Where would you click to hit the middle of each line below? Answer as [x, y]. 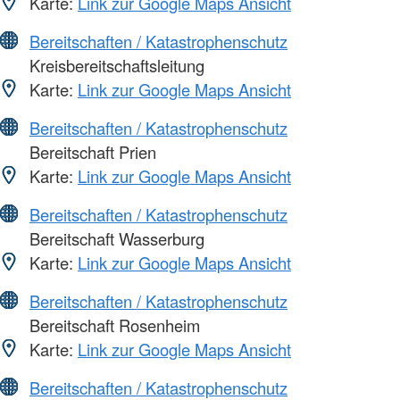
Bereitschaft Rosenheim [112, 325]
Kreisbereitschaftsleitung [115, 65]
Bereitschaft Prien [91, 151]
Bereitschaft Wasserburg [115, 238]
